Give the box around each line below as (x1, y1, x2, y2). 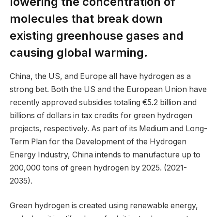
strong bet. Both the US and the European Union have (10, 84, 207, 94)
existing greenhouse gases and (10, 28, 184, 43)
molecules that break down (10, 11, 163, 26)
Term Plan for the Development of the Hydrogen (10, 137, 186, 146)
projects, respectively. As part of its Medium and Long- (10, 124, 207, 133)
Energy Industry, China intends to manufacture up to (10, 150, 201, 159)
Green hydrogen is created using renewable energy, (10, 201, 198, 211)
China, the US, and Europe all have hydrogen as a (10, 71, 191, 81)
